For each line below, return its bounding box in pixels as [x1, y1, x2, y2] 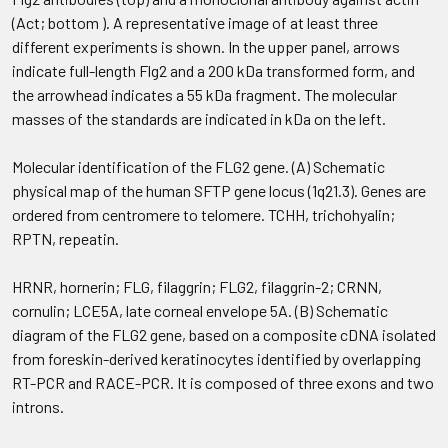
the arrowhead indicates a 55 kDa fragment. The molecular [12, 85, 397, 105]
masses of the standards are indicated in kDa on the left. [12, 109, 386, 129]
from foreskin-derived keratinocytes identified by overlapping [12, 349, 421, 369]
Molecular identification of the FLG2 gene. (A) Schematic [12, 157, 385, 177]
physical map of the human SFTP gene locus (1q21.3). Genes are [12, 181, 426, 201]
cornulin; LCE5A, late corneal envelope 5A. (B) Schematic [12, 301, 388, 321]
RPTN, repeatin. [12, 229, 119, 249]
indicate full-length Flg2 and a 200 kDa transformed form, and [12, 61, 415, 81]
